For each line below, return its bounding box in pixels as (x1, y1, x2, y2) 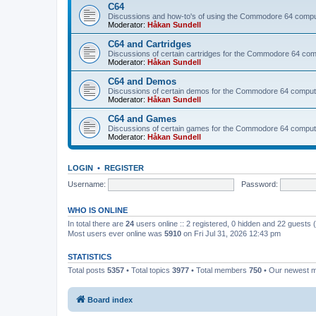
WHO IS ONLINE (68, 206, 128, 214)
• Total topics (124, 266, 172, 274)
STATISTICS (68, 253, 111, 261)
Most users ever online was (68, 229, 164, 238)
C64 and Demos (108, 76, 176, 87)
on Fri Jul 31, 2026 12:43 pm (181, 229, 281, 238)
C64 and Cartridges (108, 39, 191, 49)
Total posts (68, 266, 107, 274)
